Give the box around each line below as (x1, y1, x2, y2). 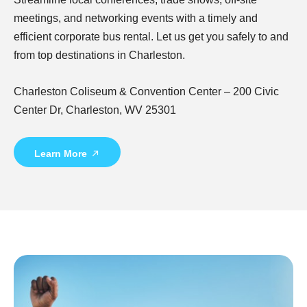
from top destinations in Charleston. (14, 49, 185, 62)
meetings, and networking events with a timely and (14, 12, 258, 25)
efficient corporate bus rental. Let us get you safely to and (14, 31, 288, 43)
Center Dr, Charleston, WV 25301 (14, 104, 176, 116)
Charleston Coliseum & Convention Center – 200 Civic (14, 86, 279, 98)
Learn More (34, 147, 87, 159)
